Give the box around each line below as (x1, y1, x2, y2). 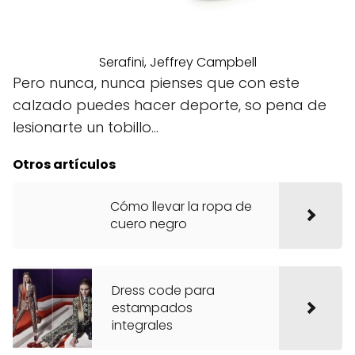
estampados (112, 299, 193, 318)
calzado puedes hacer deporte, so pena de (13, 95, 326, 116)
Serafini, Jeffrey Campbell (98, 53, 257, 72)
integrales (112, 316, 173, 335)
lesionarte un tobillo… (13, 117, 158, 138)
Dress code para (112, 281, 215, 300)
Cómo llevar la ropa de (110, 197, 253, 216)
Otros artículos (13, 155, 116, 174)
